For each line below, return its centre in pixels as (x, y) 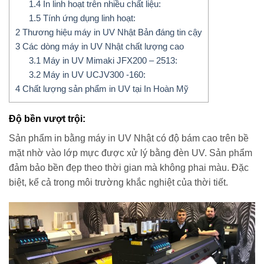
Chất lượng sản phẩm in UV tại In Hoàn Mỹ (104, 89)
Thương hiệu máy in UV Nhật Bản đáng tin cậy (111, 32)
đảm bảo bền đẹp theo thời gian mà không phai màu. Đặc (129, 168)
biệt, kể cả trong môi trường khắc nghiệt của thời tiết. (120, 183)
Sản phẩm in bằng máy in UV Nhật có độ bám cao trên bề (129, 138)
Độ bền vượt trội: (47, 119)
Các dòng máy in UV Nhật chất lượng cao (102, 47)
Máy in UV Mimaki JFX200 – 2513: (109, 61)
